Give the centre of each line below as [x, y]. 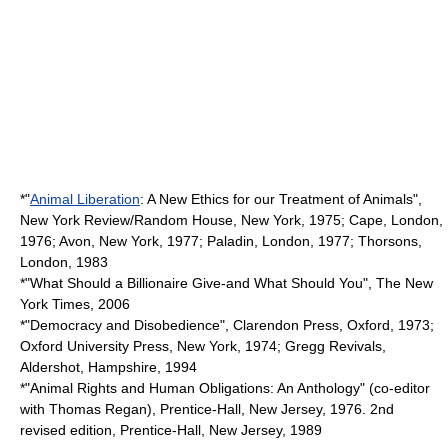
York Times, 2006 [75, 303]
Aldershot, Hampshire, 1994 [108, 366]
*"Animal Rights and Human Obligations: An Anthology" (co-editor [225, 387]
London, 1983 [64, 261]
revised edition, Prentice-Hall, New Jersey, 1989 [171, 429]
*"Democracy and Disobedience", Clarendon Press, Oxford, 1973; [227, 324]
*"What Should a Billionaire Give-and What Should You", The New [226, 282]
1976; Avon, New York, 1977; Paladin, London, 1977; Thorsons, [221, 240]
